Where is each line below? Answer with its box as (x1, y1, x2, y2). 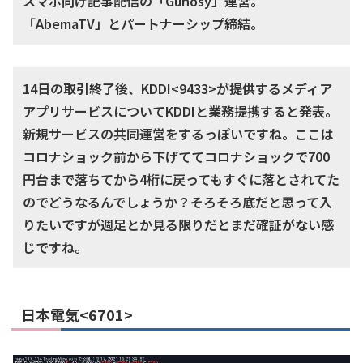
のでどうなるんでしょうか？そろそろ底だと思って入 (23, 192, 332, 212)
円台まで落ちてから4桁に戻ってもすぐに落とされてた (23, 169, 340, 190)
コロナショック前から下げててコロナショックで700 (23, 147, 330, 167)
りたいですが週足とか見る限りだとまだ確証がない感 (23, 215, 334, 235)
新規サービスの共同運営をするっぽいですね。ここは (23, 124, 334, 144)
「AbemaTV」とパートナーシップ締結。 (23, 13, 263, 33)
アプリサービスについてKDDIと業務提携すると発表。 (23, 101, 338, 122)
